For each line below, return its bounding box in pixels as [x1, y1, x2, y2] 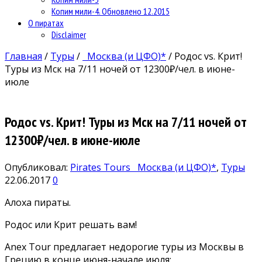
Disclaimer [51, 28, 86, 40]
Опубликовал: [5, 160, 70, 174]
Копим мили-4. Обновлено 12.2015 [51, 5, 170, 17]
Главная [5, 49, 42, 63]
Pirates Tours [70, 160, 133, 174]
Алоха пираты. [5, 195, 71, 209]
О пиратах [28, 16, 64, 29]
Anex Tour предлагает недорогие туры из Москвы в [5, 240, 244, 253]
